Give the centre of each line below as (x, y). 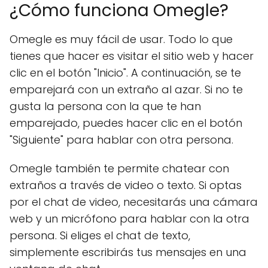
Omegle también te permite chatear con (119, 168)
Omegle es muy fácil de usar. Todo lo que (121, 39)
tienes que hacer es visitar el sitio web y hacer (132, 56)
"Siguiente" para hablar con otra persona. (121, 140)
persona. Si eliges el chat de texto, (100, 235)
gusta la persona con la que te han (105, 106)
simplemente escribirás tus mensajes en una (128, 252)
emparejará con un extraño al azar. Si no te (126, 89)
